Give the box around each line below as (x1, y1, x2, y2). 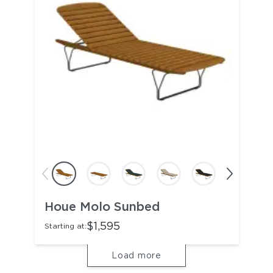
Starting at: (44, 221, 87, 230)
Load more (112, 250, 161, 260)
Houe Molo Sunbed (44, 199, 160, 214)
